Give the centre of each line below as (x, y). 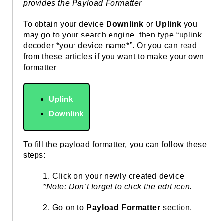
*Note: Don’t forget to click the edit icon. (118, 186)
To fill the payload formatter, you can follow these (115, 144)
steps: (35, 155)
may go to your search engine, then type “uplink (113, 35)
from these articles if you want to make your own (114, 56)
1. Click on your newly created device (114, 176)
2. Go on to (65, 207)
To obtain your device (65, 24)
